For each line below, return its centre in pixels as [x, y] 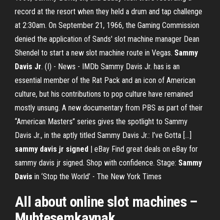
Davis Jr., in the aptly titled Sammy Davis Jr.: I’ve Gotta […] [103, 135]
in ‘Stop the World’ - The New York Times [97, 177]
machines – [163, 202]
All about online [61, 202]
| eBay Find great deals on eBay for [143, 149]
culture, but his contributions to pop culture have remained [104, 94]
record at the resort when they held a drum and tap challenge [109, 12]
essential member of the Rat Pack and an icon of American [105, 80]
